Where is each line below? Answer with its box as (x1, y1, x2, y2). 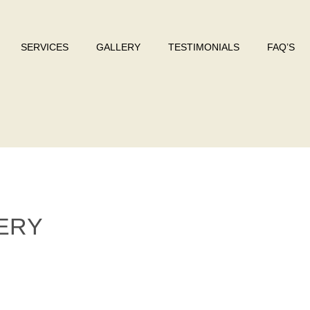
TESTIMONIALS (168, 42, 239, 53)
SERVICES (21, 42, 69, 53)
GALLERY (96, 42, 140, 53)
